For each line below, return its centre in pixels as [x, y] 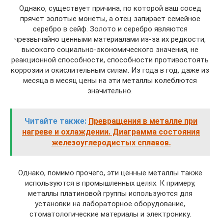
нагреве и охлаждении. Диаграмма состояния [111, 132]
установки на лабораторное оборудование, [110, 204]
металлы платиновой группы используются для [110, 193]
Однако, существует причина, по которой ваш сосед [110, 8]
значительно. [110, 91]
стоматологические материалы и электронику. [110, 214]
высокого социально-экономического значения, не [110, 50]
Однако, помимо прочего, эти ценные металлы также [110, 173]
